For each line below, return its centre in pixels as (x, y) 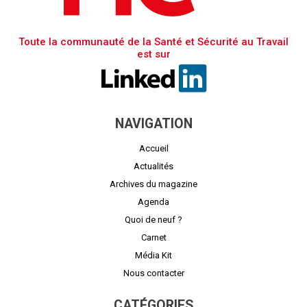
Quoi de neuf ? (153, 219)
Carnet (153, 237)
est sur (153, 54)
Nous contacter (153, 273)
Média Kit (153, 255)
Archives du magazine (153, 184)
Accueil (153, 148)
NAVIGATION (153, 123)
